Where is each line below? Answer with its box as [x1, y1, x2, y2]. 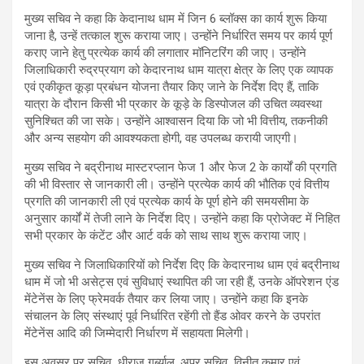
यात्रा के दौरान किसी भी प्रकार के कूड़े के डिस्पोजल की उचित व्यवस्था [24, 97, 322, 112]
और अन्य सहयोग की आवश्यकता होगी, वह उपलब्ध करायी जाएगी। [24, 131, 298, 146]
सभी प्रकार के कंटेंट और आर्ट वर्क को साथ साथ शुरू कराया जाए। [24, 228, 308, 244]
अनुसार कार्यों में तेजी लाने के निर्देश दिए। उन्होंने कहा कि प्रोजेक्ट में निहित [24, 211, 340, 227]
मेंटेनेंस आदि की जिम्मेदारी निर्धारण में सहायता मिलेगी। [24, 326, 250, 341]
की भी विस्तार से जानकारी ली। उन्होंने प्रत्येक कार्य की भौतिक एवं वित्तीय [24, 177, 329, 193]
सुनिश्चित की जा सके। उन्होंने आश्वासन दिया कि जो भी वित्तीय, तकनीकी [24, 114, 327, 129]
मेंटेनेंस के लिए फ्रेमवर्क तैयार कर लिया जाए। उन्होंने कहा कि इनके [24, 292, 308, 307]
